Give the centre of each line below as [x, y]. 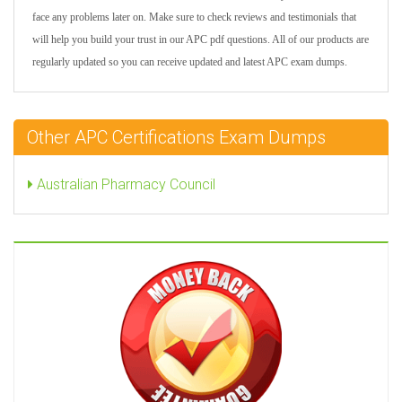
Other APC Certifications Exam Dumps [176, 137]
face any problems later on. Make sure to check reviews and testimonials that [194, 17]
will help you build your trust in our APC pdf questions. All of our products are [201, 39]
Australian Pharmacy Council [124, 184]
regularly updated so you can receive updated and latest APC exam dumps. [190, 62]
